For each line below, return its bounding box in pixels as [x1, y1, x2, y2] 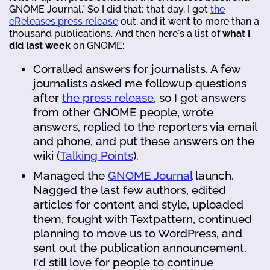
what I [222, 27, 251, 39]
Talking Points [60, 148, 133, 162]
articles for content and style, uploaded [33, 198, 243, 212]
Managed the [33, 169, 108, 183]
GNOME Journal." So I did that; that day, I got [9, 3, 210, 15]
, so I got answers [154, 90, 246, 104]
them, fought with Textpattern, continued [33, 212, 252, 226]
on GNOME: [71, 39, 124, 51]
